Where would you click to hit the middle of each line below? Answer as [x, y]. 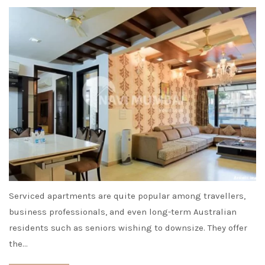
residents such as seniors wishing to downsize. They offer [128, 228]
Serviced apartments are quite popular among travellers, [127, 196]
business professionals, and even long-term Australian [123, 212]
